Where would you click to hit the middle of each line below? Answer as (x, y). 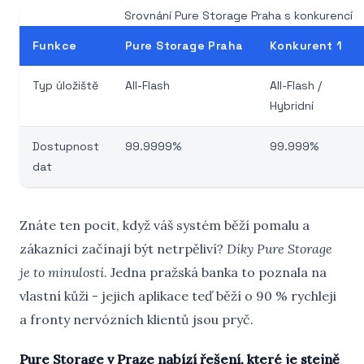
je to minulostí (62, 272)
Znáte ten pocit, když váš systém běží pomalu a (165, 225)
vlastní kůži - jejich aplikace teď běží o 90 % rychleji (178, 296)
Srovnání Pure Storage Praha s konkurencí (238, 15)
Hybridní (292, 106)
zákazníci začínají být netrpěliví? (123, 249)
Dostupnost (66, 146)
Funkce (55, 45)
